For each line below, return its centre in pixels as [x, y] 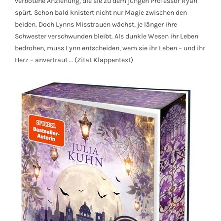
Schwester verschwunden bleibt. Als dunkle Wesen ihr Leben [107, 37]
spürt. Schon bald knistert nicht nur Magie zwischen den [101, 13]
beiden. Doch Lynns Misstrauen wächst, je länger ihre [96, 25]
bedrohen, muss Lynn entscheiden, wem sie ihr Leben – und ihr [110, 48]
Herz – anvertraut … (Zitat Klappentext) [74, 60]
